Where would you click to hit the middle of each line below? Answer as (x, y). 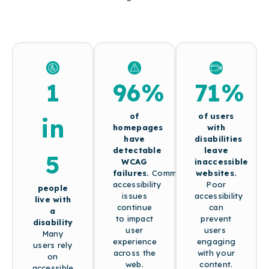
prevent (216, 218)
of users (216, 116)
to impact (134, 218)
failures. (132, 173)
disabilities (219, 138)
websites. (216, 173)
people (53, 188)
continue (134, 207)
